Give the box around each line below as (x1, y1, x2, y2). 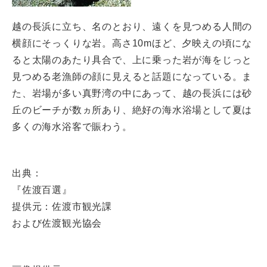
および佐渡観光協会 (12, 218, 103, 228)
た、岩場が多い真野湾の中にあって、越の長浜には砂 (12, 88, 253, 98)
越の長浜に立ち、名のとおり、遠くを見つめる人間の (12, 21, 253, 32)
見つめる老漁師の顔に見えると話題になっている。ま (12, 72, 253, 82)
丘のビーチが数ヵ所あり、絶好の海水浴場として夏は (12, 105, 253, 115)
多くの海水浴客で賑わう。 (12, 122, 132, 132)
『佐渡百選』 (12, 185, 72, 195)
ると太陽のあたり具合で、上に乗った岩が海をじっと (12, 55, 253, 65)
